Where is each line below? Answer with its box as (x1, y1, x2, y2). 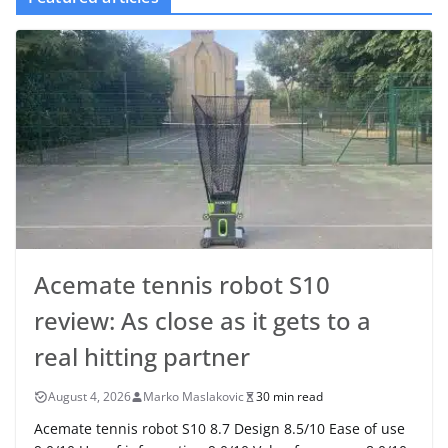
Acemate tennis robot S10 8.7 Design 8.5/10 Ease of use (34, 419, 405, 439)
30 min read (256, 388, 323, 406)
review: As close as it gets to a (34, 304, 371, 338)
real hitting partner (34, 340, 250, 374)
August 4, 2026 (48, 388, 131, 406)
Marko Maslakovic (143, 388, 244, 406)
